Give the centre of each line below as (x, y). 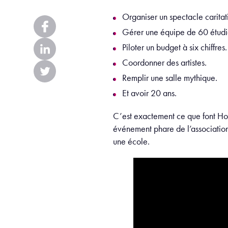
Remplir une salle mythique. (170, 78)
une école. (132, 141)
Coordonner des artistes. (164, 62)
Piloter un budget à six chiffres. (175, 47)
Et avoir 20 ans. (149, 93)
